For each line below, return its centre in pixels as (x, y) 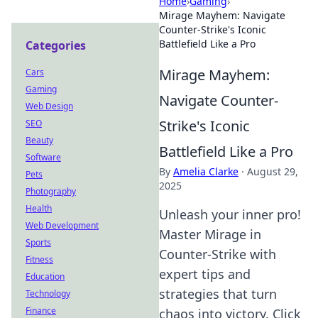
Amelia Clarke (206, 171)
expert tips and (205, 274)
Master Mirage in (210, 234)
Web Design (49, 106)
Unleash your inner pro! (230, 214)
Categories (56, 45)
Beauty (39, 140)
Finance (41, 311)
